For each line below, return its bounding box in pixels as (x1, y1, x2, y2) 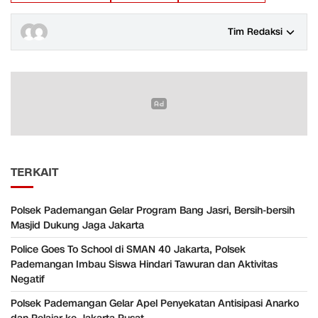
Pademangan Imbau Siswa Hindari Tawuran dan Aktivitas (11, 257, 278, 271)
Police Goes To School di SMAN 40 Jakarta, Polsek (11, 242, 246, 256)
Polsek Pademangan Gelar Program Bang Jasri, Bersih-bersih (11, 203, 295, 217)
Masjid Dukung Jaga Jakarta (11, 218, 144, 232)
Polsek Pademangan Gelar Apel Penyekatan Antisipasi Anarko (11, 296, 299, 310)
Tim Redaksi (228, 25, 283, 38)
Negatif (11, 272, 45, 286)
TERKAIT (11, 164, 58, 180)
